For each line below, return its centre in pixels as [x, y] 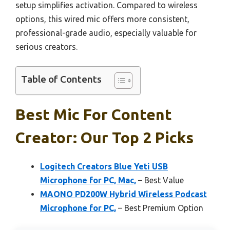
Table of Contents [61, 79]
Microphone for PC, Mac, [88, 180]
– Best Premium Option [160, 208]
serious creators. [46, 46]
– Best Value [160, 180]
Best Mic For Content [94, 114]
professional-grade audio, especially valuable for [106, 33]
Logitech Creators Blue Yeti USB [104, 166]
